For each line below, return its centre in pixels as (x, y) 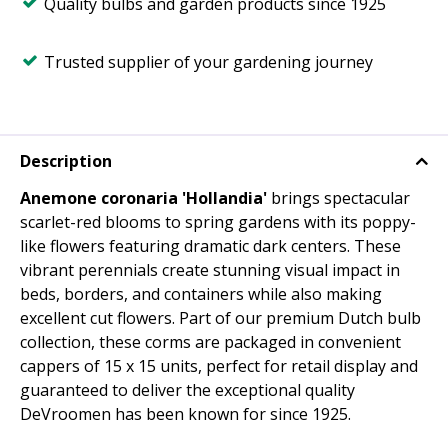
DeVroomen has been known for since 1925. (185, 414)
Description (66, 161)
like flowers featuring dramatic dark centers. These (210, 246)
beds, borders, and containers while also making (201, 294)
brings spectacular (338, 198)
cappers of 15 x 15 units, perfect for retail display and (219, 366)
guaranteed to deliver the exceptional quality (187, 390)
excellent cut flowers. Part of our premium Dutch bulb (220, 318)
